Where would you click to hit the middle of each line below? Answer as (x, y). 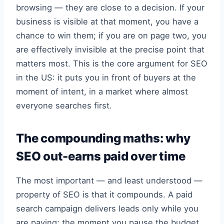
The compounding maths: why (103, 138)
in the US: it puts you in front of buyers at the (106, 77)
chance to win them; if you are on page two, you (111, 35)
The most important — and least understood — (109, 181)
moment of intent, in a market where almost (102, 91)
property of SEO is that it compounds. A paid (104, 195)
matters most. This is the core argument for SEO (112, 63)
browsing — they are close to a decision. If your (110, 7)
